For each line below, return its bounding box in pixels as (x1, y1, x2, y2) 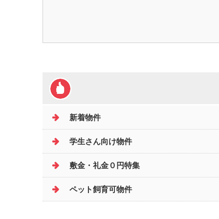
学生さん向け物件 (69, 135, 132, 147)
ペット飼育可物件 (69, 183, 132, 195)
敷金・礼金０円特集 (69, 159, 140, 171)
